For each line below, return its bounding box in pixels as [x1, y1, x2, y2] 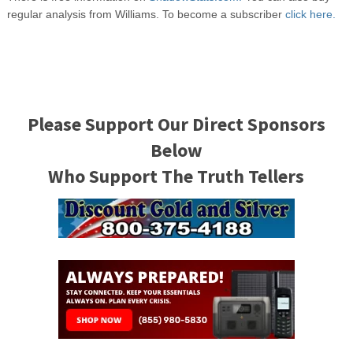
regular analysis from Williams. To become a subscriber [6, 8, 285, 21]
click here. [284, 8, 336, 21]
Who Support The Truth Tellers [48, 164, 305, 189]
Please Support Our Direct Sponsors [27, 112, 325, 137]
